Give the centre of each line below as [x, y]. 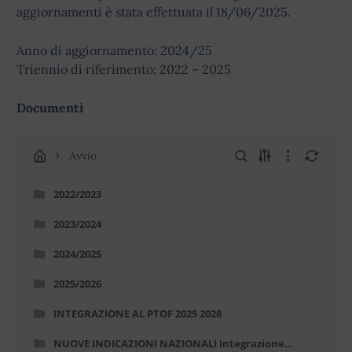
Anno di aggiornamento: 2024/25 [114, 50]
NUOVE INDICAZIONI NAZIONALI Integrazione [169, 343]
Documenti [50, 108]
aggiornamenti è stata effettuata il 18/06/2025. [154, 12]
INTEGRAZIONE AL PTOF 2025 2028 [137, 313]
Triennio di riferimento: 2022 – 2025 [124, 69]
